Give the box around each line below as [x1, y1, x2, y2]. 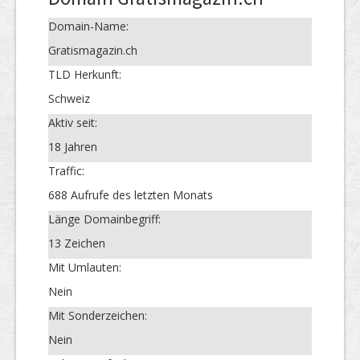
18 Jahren [48, 138, 97, 154]
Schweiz [48, 90, 90, 106]
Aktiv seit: [48, 114, 97, 130]
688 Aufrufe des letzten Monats [48, 186, 213, 202]
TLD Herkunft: [48, 66, 121, 82]
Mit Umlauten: [48, 259, 121, 275]
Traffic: [48, 162, 84, 178]
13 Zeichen [48, 235, 105, 251]
